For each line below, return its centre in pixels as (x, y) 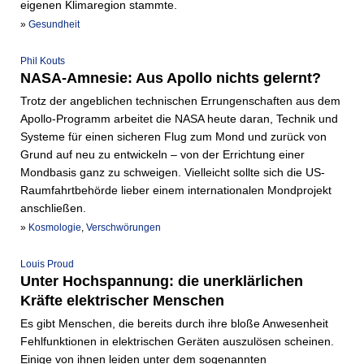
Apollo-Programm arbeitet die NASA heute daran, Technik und (179, 119)
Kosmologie (55, 228)
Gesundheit (54, 25)
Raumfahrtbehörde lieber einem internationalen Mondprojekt (176, 191)
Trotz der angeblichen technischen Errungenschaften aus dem (180, 101)
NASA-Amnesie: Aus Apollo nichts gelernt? (171, 78)
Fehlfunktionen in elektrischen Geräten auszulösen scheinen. (177, 342)
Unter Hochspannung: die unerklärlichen (162, 282)
